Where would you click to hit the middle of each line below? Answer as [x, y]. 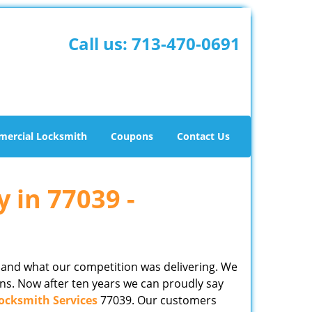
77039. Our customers [157, 300]
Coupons [132, 136]
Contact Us [203, 136]
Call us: [100, 44]
